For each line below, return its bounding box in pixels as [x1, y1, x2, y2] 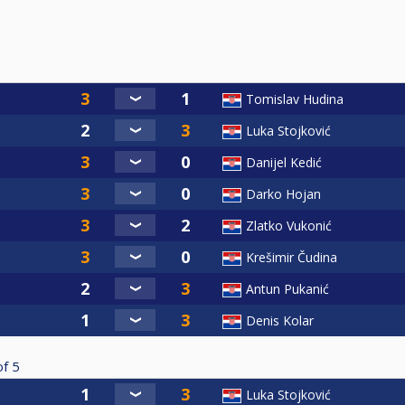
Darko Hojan [246, 184, 321, 202]
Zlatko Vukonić [246, 216, 332, 234]
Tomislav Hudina [246, 89, 344, 108]
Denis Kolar [246, 311, 314, 329]
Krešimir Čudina [246, 248, 337, 266]
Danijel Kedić [246, 153, 322, 171]
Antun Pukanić [246, 279, 329, 297]
